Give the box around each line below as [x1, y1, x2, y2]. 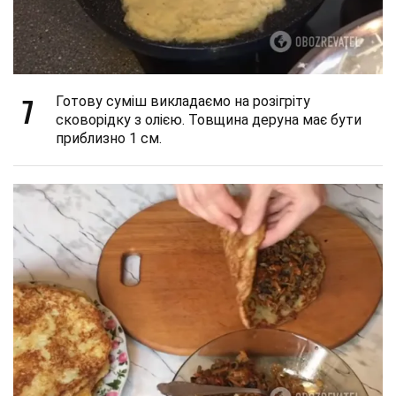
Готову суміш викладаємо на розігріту [56, 93, 310, 110]
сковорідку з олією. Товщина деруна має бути [56, 111, 362, 128]
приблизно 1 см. [56, 130, 162, 147]
